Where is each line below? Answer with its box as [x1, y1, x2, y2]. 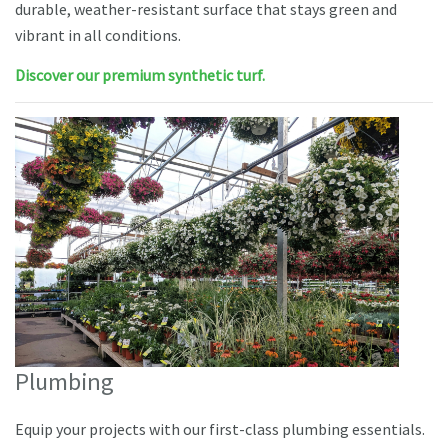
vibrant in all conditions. [15, 24, 181, 45]
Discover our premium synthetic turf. [15, 64, 265, 85]
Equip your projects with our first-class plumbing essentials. [15, 418, 425, 439]
